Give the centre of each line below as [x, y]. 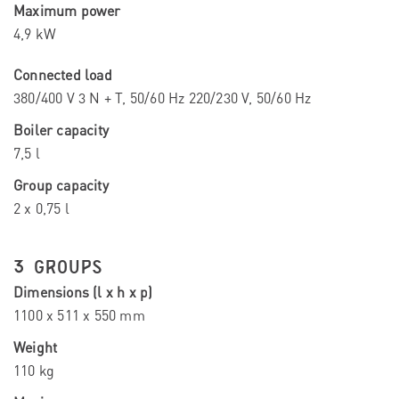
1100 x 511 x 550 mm [79, 316]
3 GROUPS [58, 268]
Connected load [63, 75]
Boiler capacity [61, 130]
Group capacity [61, 186]
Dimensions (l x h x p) [83, 293]
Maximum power [67, 11]
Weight [36, 348]
